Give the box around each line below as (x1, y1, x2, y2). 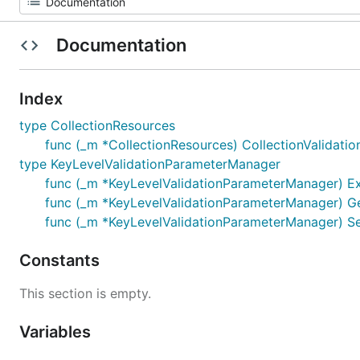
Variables (19, 322, 95, 342)
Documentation (51, 35, 190, 55)
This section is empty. (19, 285, 151, 301)
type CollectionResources (19, 117, 175, 133)
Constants (19, 251, 104, 270)
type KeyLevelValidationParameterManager (19, 156, 280, 172)
